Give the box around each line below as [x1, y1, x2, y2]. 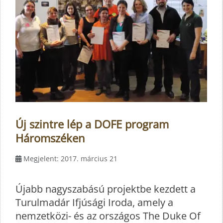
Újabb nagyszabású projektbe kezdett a [15, 182, 196, 196]
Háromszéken [15, 130, 85, 146]
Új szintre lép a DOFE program [15, 116, 169, 132]
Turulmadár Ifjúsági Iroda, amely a [15, 196, 173, 210]
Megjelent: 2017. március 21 [23, 154, 117, 164]
